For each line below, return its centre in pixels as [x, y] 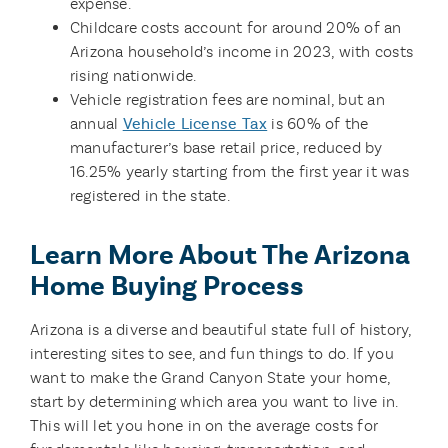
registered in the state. [149, 195]
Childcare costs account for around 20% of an [235, 27]
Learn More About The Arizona [219, 255]
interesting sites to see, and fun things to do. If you [211, 353]
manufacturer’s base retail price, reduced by [226, 147]
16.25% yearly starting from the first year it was [239, 171]
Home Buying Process [166, 286]
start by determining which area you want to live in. [213, 401]
